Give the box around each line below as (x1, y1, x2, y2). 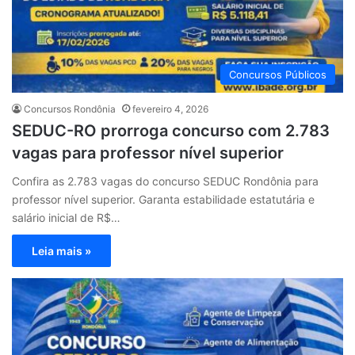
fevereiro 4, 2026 (132, 102, 208, 115)
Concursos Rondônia (24, 102, 116, 115)
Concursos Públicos (229, 67, 326, 81)
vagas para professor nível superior (12, 143, 284, 162)
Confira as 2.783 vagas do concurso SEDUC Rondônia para (12, 174, 319, 188)
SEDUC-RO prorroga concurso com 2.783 (12, 120, 330, 140)
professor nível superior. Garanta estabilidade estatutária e (12, 192, 315, 206)
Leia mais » (32, 243, 91, 258)
